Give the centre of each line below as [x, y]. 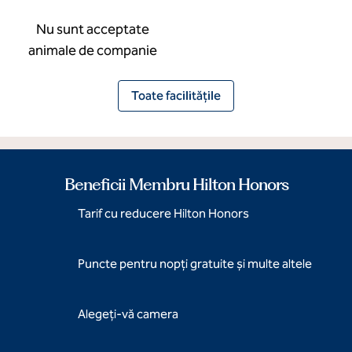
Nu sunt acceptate [93, 29]
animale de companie [93, 50]
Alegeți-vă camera [128, 314]
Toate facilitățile [176, 95]
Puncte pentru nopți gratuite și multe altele [195, 264]
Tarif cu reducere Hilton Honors [163, 213]
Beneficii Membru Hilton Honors [176, 184]
